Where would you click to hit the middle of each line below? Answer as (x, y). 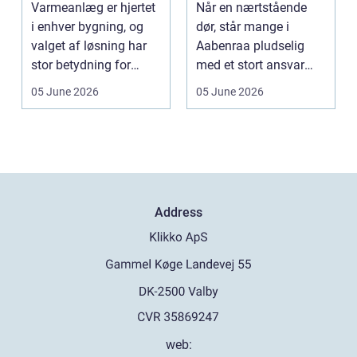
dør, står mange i (243, 26)
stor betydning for (81, 65)
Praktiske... (227, 103)
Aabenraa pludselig (250, 45)
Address (178, 212)
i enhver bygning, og (87, 26)
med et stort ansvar (250, 65)
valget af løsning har (89, 45)
